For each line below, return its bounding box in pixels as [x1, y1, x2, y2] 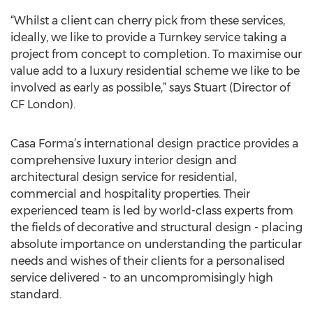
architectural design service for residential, [10, 170, 237, 184]
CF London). [10, 98, 75, 111]
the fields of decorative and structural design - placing [10, 221, 303, 234]
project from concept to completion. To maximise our [10, 48, 302, 61]
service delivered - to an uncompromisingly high [10, 271, 273, 284]
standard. [10, 288, 61, 301]
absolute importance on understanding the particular [10, 238, 302, 251]
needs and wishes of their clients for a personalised [10, 254, 285, 268]
